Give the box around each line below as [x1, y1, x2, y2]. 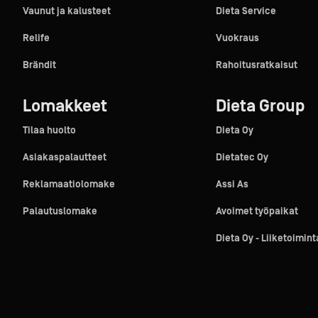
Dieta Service [215, 6, 276, 17]
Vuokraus [215, 33, 259, 44]
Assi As [215, 179, 248, 190]
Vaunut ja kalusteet [22, 6, 111, 17]
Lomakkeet [22, 97, 107, 116]
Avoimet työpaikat [215, 206, 298, 217]
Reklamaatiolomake [22, 179, 115, 190]
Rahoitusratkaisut [215, 60, 297, 71]
